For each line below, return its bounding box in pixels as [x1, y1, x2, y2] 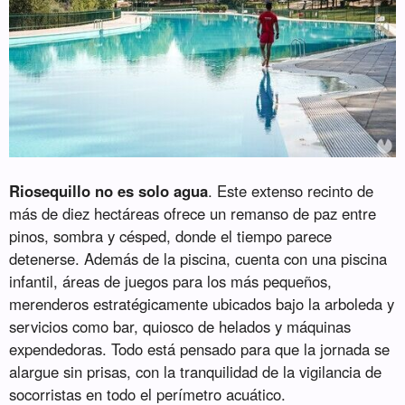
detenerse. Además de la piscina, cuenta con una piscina [9, 248, 388, 270]
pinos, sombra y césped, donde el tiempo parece [9, 225, 333, 248]
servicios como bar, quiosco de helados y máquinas [9, 316, 352, 338]
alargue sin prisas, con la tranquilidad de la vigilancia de [9, 361, 382, 383]
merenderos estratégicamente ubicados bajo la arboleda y [9, 293, 395, 316]
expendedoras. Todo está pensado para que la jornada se [9, 338, 391, 361]
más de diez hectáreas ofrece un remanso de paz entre [9, 202, 377, 225]
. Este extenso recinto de [208, 180, 374, 202]
